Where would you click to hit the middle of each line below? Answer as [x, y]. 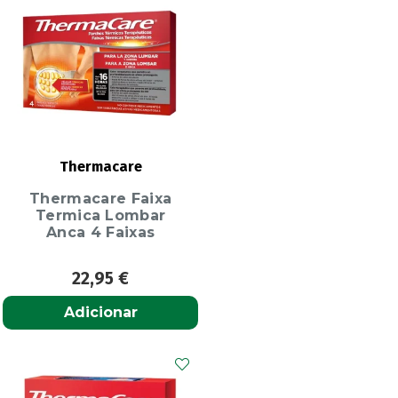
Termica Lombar [100, 216]
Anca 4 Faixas [101, 233]
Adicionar [100, 313]
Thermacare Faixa [101, 199]
